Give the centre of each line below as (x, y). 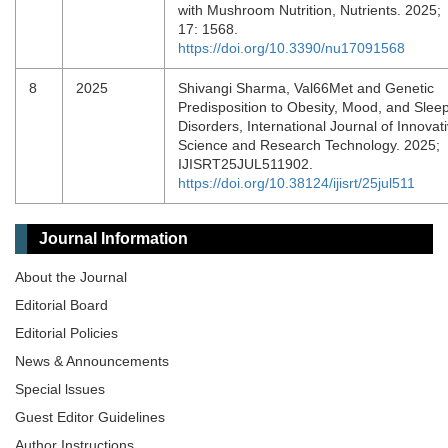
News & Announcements (92, 361)
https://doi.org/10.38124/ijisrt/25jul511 (296, 183)
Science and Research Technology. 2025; (309, 145)
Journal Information (113, 238)
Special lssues (60, 389)
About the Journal (71, 277)
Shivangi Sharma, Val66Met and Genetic (306, 88)
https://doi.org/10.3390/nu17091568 (291, 48)
